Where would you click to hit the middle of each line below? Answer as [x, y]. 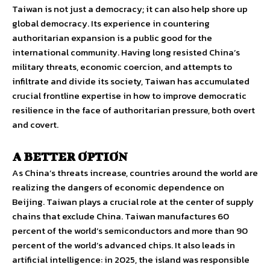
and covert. [35, 125]
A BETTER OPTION [70, 157]
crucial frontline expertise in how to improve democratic [129, 96]
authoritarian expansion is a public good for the [112, 38]
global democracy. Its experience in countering [111, 24]
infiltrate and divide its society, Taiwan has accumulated [131, 81]
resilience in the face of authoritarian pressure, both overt [133, 110]
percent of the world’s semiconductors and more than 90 [130, 231]
